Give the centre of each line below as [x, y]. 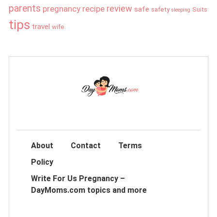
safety [160, 10]
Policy [42, 162]
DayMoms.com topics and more [89, 190]
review [119, 9]
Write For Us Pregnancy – [78, 179]
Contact [85, 146]
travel [41, 27]
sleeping [181, 10]
